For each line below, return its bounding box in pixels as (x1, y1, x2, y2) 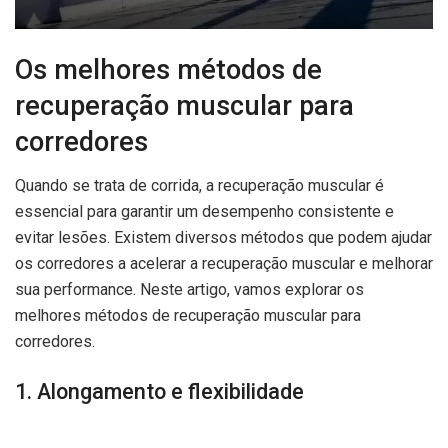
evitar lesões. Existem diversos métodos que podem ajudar (15, 228, 432, 248)
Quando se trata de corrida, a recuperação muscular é (15, 176, 384, 196)
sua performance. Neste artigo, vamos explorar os (15, 280, 364, 300)
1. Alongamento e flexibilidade (15, 379, 304, 405)
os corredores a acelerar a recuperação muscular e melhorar (15, 254, 433, 274)
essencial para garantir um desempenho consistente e (15, 202, 394, 222)
